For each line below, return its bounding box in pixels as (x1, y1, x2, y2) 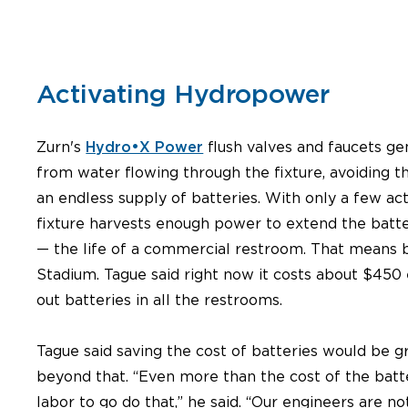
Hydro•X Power (86, 138, 204, 157)
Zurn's (36, 138, 87, 157)
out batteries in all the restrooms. (36, 291, 283, 310)
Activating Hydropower (36, 78, 331, 110)
